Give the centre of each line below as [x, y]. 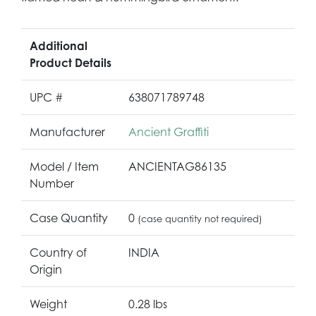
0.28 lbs [148, 304]
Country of [58, 252]
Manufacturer [67, 132]
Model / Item [64, 166]
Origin [46, 269]
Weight [48, 304]
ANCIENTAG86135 [177, 166]
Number [52, 183]
